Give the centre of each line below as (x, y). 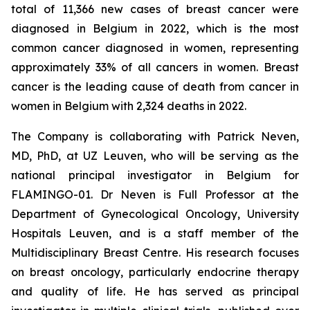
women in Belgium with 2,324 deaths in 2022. (129, 106)
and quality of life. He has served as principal (155, 291)
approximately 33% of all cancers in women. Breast (155, 67)
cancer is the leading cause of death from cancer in (155, 86)
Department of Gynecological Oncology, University (155, 214)
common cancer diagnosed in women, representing (155, 48)
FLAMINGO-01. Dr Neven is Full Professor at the (155, 194)
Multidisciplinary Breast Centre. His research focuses (155, 253)
